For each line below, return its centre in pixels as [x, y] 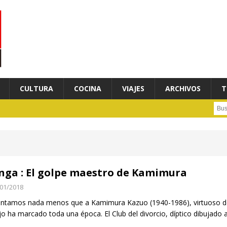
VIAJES [133, 89]
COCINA [88, 89]
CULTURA [36, 89]
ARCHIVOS [183, 89]
